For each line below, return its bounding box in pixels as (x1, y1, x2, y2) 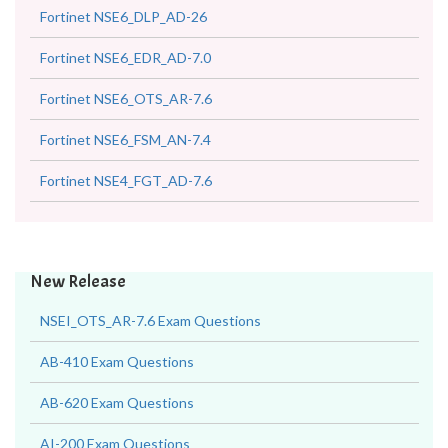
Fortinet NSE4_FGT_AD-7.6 (40, 172, 212, 189)
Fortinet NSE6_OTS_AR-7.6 (40, 90, 212, 107)
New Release (30, 270, 126, 293)
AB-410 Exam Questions (40, 353, 194, 370)
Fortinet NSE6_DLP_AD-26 (40, 8, 207, 25)
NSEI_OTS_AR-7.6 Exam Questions (40, 312, 261, 329)
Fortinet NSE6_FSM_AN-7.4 (40, 131, 211, 148)
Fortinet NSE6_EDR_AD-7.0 (40, 49, 211, 66)
